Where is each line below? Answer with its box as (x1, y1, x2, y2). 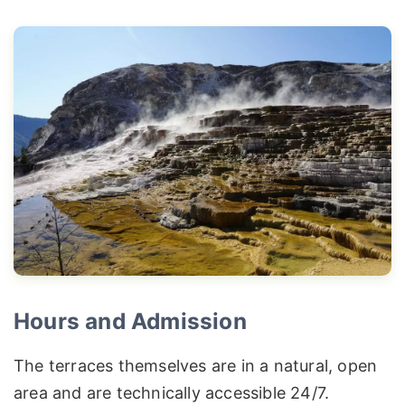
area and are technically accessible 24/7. (14, 382, 330, 402)
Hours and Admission (14, 307, 247, 335)
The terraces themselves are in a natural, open (14, 355, 378, 375)
